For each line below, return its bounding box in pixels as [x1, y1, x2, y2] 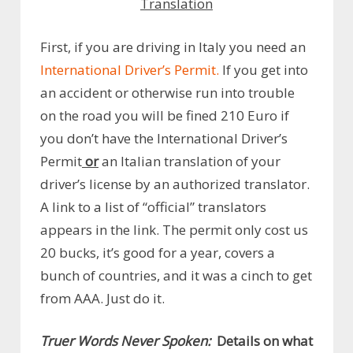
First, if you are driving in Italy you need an [40, 37, 306, 56]
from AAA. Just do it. [40, 288, 165, 307]
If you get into [222, 60, 308, 79]
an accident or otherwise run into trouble [40, 83, 295, 102]
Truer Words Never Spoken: [40, 332, 214, 351]
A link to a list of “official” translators [40, 197, 266, 216]
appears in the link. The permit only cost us [40, 220, 308, 239]
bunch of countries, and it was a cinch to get [40, 266, 312, 284]
